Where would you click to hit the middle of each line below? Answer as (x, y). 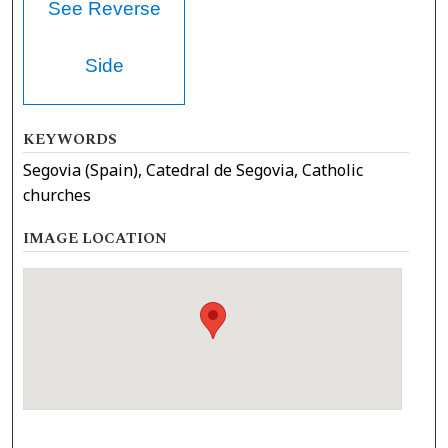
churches (57, 194)
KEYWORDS (70, 139)
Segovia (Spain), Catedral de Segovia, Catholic (193, 169)
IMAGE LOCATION (95, 238)
